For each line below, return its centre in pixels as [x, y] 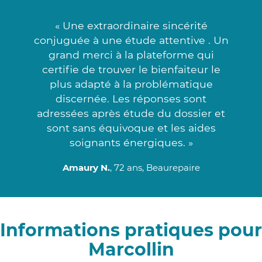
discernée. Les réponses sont [131, 98]
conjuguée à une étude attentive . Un [131, 40]
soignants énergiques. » [131, 142]
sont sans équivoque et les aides [131, 127]
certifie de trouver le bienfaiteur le [131, 69]
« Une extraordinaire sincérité [131, 25]
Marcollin [131, 249]
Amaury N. [86, 167]
